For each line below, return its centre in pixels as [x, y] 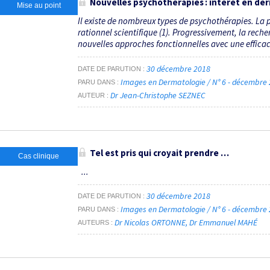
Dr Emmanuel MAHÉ [223, 223]
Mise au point [39, 6]
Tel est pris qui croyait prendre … [159, 152]
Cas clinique [39, 156]
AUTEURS [93, 223]
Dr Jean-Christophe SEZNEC [158, 95]
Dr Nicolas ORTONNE [150, 223]
